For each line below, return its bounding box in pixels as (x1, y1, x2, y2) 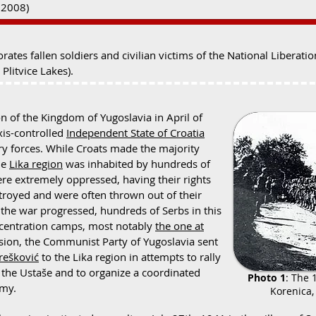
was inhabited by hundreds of (63, 157, 210, 171)
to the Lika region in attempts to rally (39, 250, 221, 264)
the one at (155, 219, 204, 233)
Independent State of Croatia (66, 126, 205, 140)
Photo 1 (247, 271, 286, 284)
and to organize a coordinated (52, 265, 200, 279)
